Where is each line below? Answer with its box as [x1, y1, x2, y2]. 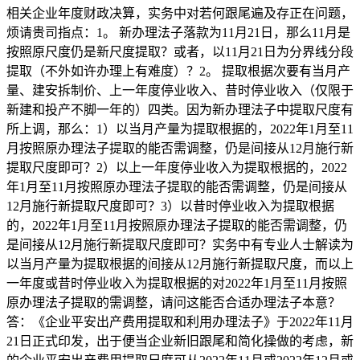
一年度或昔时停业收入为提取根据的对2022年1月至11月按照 [6, 276, 347, 290]
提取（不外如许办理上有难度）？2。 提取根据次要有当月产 [6, 63, 350, 78]
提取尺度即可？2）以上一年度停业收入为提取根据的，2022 [6, 160, 347, 174]
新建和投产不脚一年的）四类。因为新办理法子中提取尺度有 [6, 102, 354, 117]
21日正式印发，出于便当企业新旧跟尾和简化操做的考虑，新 [6, 333, 354, 348]
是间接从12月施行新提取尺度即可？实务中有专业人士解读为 [6, 237, 354, 252]
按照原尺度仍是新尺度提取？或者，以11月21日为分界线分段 [6, 44, 354, 59]
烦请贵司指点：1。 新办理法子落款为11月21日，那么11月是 [6, 25, 350, 39]
